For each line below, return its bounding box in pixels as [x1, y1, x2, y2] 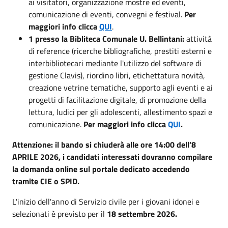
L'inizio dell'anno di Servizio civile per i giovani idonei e [12, 195, 199, 208]
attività [186, 32, 212, 45]
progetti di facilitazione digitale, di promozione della [28, 93, 206, 106]
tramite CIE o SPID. [12, 175, 81, 187]
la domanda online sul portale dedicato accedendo [12, 162, 190, 175]
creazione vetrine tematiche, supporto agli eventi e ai [28, 81, 213, 94]
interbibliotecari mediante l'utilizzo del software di [28, 56, 202, 69]
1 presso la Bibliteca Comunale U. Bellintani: [28, 32, 186, 45]
